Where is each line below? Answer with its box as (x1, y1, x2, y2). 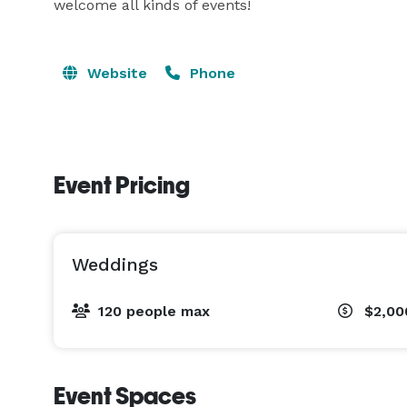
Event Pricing (54, 172, 190, 199)
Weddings (72, 253, 158, 275)
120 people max (98, 303, 210, 320)
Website (83, 65, 147, 82)
